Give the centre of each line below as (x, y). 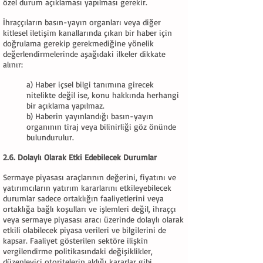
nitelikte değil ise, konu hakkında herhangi (103, 95)
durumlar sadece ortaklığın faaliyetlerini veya (83, 198)
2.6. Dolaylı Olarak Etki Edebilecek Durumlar (80, 157)
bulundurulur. (50, 137)
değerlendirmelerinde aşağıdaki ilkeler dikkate (84, 54)
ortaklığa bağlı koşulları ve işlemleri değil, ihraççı (90, 209)
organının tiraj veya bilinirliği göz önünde (101, 127)
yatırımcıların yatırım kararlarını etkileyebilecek (87, 188)
